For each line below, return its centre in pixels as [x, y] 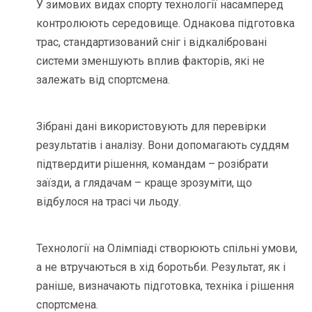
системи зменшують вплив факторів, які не [151, 61]
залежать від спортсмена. [103, 80]
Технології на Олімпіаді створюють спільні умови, [167, 249]
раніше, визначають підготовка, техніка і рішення [165, 286]
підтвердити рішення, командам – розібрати [153, 164]
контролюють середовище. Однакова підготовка [166, 24]
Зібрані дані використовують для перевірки [151, 127]
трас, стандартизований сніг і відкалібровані [152, 42]
